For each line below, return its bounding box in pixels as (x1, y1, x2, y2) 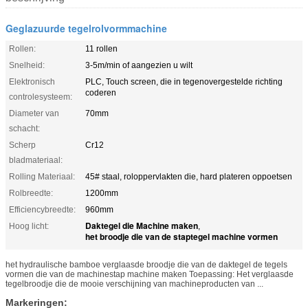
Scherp (9, 140, 36, 150)
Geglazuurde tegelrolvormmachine (5, 21, 167, 35)
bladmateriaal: (9, 155, 63, 165)
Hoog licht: (9, 221, 49, 231)
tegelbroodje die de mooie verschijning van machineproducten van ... (5, 278, 263, 289)
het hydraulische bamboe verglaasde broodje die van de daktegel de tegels (5, 259, 287, 269)
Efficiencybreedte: (9, 204, 76, 214)
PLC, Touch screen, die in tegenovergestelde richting (85, 76, 283, 87)
